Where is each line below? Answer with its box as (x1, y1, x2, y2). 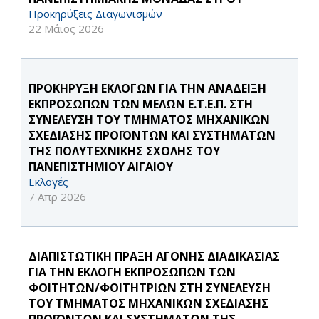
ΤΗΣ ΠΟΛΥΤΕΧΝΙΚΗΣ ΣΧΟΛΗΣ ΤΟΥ (28, 143, 220, 159)
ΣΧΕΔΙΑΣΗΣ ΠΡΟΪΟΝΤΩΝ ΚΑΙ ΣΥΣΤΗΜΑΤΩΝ (28, 127, 276, 144)
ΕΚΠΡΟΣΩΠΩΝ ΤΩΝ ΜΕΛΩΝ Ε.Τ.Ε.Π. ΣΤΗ (28, 96, 253, 113)
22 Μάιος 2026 (28, 21, 104, 36)
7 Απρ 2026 (28, 189, 86, 204)
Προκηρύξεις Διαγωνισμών (28, 6, 162, 21)
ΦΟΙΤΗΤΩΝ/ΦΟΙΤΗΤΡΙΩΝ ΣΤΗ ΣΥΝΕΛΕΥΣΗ (28, 280, 271, 296)
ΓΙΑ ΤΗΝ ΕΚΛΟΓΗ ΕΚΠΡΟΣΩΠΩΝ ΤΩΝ (28, 264, 236, 281)
